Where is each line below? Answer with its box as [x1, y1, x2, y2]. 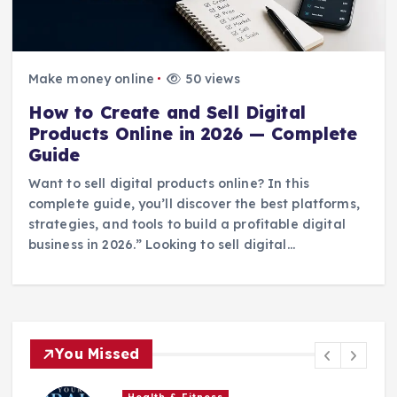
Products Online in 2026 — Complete [27, 122, 358, 144]
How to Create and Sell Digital [27, 101, 306, 123]
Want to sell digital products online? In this [27, 175, 310, 191]
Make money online [27, 70, 155, 87]
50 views [181, 70, 240, 87]
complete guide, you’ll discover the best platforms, [27, 195, 360, 212]
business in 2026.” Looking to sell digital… [27, 236, 295, 253]
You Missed [55, 345, 140, 363]
